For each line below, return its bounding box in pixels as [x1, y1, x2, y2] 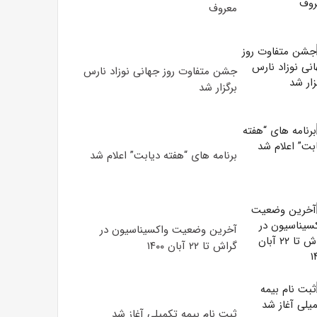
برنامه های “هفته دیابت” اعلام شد [89, 147, 237, 164]
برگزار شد [198, 79, 237, 96]
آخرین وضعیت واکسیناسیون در [99, 221, 237, 238]
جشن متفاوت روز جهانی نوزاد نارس [83, 63, 237, 80]
